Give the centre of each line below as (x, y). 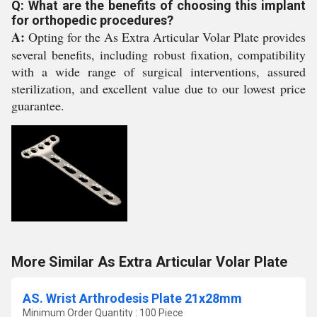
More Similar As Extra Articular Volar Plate (149, 262)
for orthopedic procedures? (92, 20)
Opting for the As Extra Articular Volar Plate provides (165, 37)
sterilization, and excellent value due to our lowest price (158, 88)
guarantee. (38, 105)
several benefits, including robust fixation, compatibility (158, 54)
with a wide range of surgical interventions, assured (158, 71)
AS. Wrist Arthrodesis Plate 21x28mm (132, 298)
